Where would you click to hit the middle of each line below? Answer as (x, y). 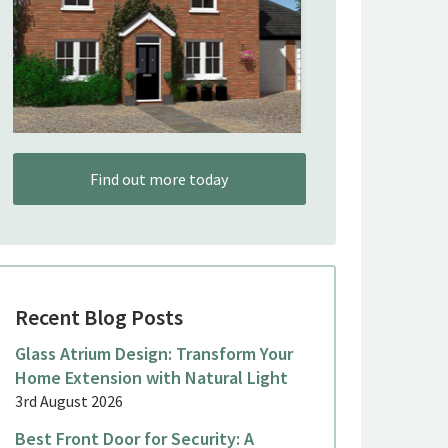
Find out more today (159, 179)
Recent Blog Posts (98, 317)
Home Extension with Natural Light (151, 378)
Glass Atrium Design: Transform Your (153, 354)
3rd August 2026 (68, 401)
